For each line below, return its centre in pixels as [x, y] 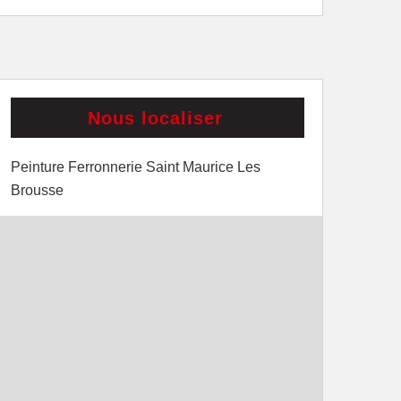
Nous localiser [155, 118]
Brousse [37, 190]
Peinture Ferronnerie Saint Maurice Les [136, 166]
